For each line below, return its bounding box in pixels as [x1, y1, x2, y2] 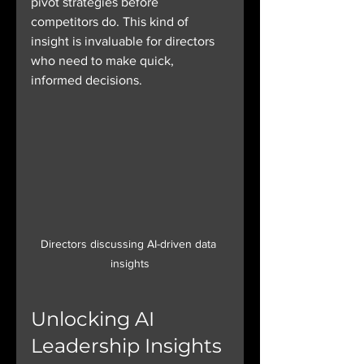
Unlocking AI [31, 307, 159, 331]
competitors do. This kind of [31, 15, 192, 28]
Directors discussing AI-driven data [41, 237, 219, 251]
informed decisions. [31, 73, 142, 87]
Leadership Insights [31, 334, 227, 358]
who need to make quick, [31, 54, 177, 67]
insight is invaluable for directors [31, 34, 218, 48]
